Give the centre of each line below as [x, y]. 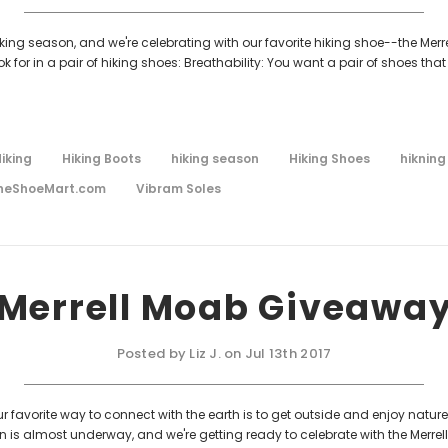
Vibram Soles [178, 188]
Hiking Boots [101, 158]
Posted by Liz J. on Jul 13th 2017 [224, 353]
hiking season [215, 158]
